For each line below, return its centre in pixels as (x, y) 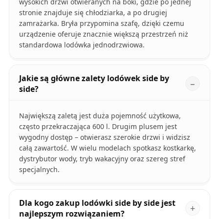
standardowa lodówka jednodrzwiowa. (82, 45)
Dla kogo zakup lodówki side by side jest (97, 203)
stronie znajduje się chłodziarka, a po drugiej (93, 13)
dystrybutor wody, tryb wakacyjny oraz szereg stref (102, 159)
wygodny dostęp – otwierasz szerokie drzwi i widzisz (104, 137)
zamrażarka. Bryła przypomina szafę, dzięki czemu (101, 23)
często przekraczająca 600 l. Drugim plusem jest (98, 127)
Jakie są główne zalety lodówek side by (94, 78)
